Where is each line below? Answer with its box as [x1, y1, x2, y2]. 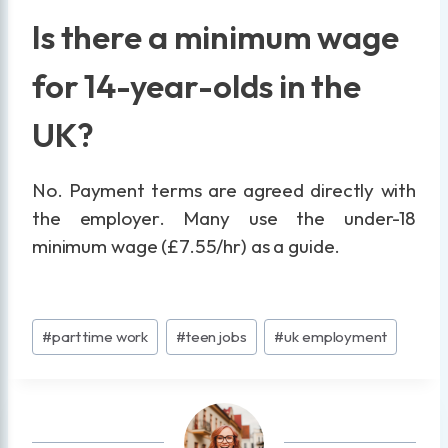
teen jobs [185, 327, 247, 347]
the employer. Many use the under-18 [32, 206, 416, 231]
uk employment [284, 327, 387, 347]
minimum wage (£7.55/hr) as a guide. [32, 234, 341, 259]
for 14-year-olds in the [32, 64, 361, 107]
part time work [51, 327, 149, 347]
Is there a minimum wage [32, 15, 399, 58]
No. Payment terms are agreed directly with [32, 178, 416, 203]
